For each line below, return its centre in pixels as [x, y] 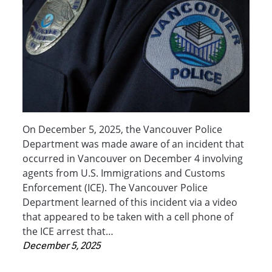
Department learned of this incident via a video [130, 202]
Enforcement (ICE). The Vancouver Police [115, 187]
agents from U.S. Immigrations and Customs [124, 173]
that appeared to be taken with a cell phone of [128, 216]
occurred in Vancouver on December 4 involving [133, 158]
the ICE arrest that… [68, 231]
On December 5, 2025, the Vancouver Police [123, 129]
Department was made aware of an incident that [134, 144]
